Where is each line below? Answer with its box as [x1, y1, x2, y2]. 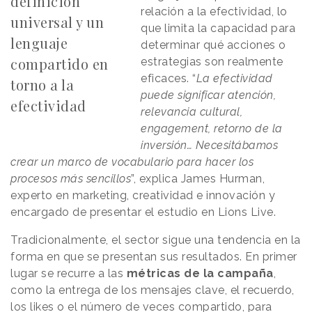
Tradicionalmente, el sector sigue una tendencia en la [10, 233, 301, 247]
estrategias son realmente [141, 55, 283, 69]
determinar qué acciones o [141, 38, 286, 52]
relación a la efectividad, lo [141, 5, 288, 19]
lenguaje [10, 33, 68, 53]
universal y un [10, 13, 104, 32]
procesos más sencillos [10, 172, 131, 186]
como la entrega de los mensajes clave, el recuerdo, [10, 283, 295, 297]
